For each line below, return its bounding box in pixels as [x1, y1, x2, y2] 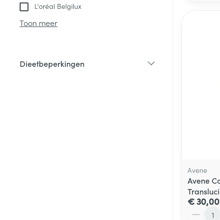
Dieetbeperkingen [20, 58, 84, 69]
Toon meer [20, 17, 57, 28]
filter [52, 67, 68, 79]
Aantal [187, 205, 211, 216]
